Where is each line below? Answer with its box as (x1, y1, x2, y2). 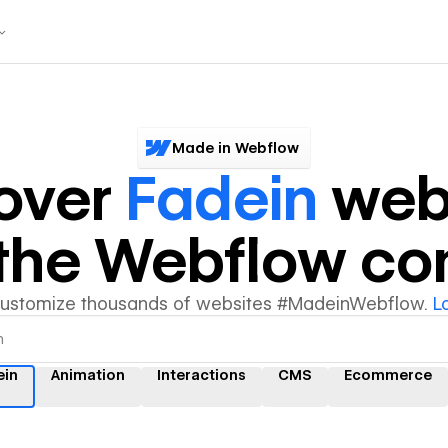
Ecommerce (344, 366, 432, 383)
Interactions (157, 366, 246, 383)
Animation (51, 366, 125, 383)
